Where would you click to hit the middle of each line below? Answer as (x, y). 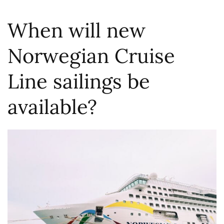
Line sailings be (79, 81)
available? (52, 106)
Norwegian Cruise (91, 55)
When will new (76, 30)
